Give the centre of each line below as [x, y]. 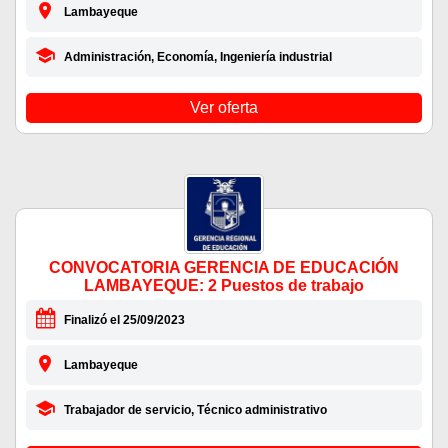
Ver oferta [224, 108]
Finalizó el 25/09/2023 [124, 320]
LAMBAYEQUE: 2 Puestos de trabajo [224, 286]
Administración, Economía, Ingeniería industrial [197, 57]
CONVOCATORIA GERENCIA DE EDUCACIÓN [224, 268]
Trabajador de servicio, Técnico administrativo [195, 410]
